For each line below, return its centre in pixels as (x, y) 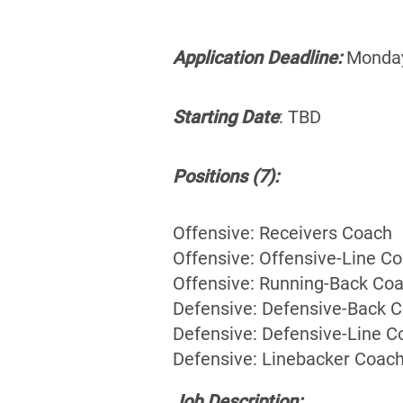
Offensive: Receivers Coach (282, 233)
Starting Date (226, 116)
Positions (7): (226, 176)
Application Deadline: (257, 57)
